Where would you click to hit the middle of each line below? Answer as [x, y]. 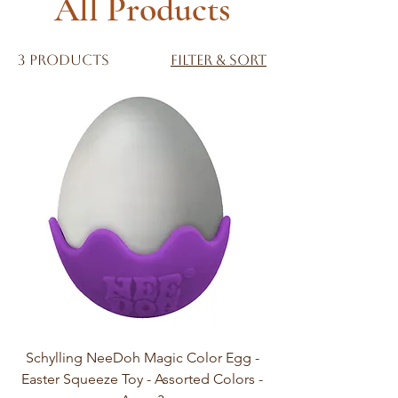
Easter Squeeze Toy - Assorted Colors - [142, 378]
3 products [64, 60]
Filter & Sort [219, 60]
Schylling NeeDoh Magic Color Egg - [142, 357]
